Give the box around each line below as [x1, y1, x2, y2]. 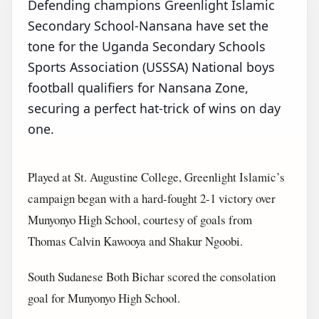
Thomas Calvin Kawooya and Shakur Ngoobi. [28, 233, 243, 250]
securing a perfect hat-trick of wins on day [28, 100, 281, 117]
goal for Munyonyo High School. [28, 289, 180, 306]
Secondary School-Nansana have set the [28, 17, 268, 34]
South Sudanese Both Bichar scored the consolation [28, 268, 276, 285]
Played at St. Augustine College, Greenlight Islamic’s [28, 169, 285, 186]
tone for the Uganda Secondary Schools [28, 38, 266, 55]
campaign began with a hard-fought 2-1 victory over [28, 190, 276, 207]
